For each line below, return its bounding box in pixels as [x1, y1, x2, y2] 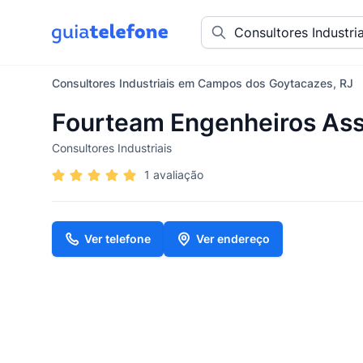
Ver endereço [196, 232, 270, 246]
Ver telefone [84, 232, 151, 246]
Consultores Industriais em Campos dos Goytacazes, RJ [52, 76, 353, 90]
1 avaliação [144, 168, 203, 181]
